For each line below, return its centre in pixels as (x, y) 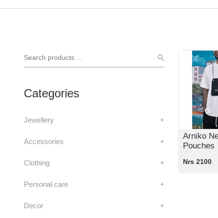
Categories (51, 93)
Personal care (46, 184)
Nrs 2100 (197, 162)
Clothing (36, 163)
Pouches (199, 146)
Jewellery (39, 120)
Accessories (44, 141)
